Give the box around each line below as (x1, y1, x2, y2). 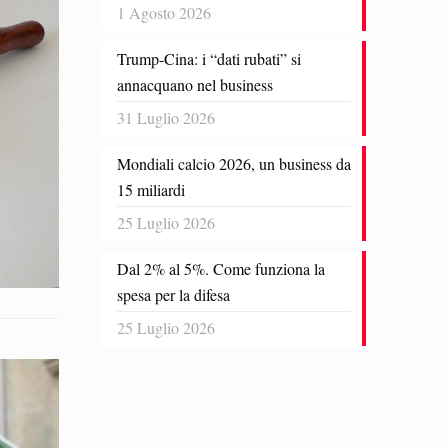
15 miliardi (117, 179, 185, 200)
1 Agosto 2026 (117, 2, 211, 23)
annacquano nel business (117, 74, 273, 95)
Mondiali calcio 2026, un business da (117, 153, 351, 174)
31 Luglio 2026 (117, 107, 215, 128)
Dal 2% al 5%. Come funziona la (117, 258, 325, 279)
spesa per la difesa (117, 284, 230, 305)
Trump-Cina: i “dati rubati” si (117, 48, 301, 69)
